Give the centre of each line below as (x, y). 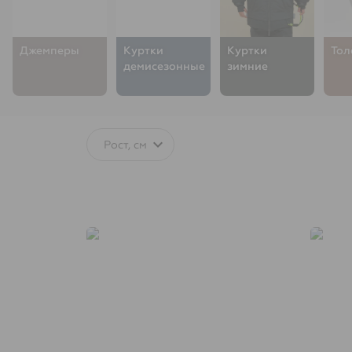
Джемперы (49, 50)
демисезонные (164, 66)
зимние (247, 66)
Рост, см (125, 145)
